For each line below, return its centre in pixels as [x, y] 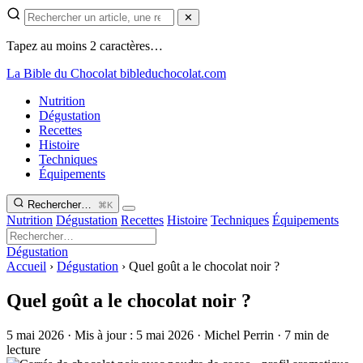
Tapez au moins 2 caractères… [85, 46]
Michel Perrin [239, 335]
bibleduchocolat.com [173, 73]
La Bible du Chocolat [62, 73]
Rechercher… [61, 205]
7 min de [307, 335]
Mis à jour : [105, 335]
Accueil [26, 266]
